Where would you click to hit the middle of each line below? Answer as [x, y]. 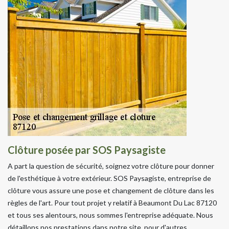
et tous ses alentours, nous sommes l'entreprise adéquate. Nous [110, 215]
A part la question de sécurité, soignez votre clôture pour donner [111, 166]
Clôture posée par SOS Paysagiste [87, 150]
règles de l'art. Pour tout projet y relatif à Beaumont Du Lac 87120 [112, 202]
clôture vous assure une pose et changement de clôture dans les [111, 190]
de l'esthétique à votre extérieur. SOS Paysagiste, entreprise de [109, 178]
